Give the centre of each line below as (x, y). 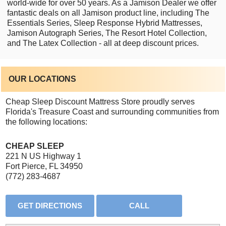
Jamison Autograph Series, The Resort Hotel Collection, (107, 33)
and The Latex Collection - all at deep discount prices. (103, 43)
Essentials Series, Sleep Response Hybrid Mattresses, (104, 23)
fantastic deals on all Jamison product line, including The (108, 13)
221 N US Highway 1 (44, 156)
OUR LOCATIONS (43, 79)
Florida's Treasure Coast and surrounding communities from (112, 111)
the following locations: (47, 122)
